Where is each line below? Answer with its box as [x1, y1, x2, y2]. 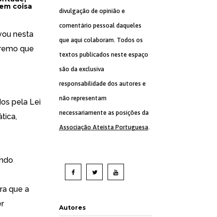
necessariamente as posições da [59, 109, 149, 116]
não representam [59, 94, 107, 102]
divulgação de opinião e [59, 7, 125, 15]
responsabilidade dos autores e [59, 80, 146, 87]
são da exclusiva [59, 65, 104, 73]
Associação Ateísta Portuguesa [59, 124, 148, 131]
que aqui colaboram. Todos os [59, 36, 143, 44]
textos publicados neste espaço [59, 51, 148, 58]
